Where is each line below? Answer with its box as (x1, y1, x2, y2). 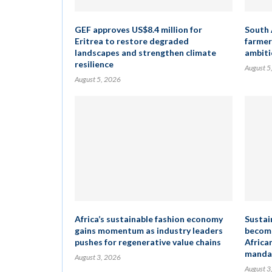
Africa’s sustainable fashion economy (75, 214, 223, 224)
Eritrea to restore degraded (75, 36, 189, 46)
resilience (75, 59, 114, 69)
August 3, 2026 (75, 253, 121, 262)
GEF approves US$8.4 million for (75, 24, 202, 35)
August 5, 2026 (75, 75, 121, 84)
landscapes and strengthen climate (75, 47, 216, 58)
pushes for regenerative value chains (75, 237, 221, 247)
